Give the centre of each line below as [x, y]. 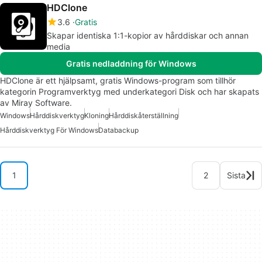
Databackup [118, 130]
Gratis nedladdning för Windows [131, 63]
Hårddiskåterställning [144, 115]
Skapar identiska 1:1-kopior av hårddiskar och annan [148, 35]
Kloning [96, 115]
